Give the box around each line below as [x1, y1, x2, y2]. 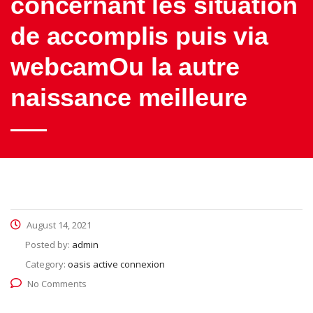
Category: [25, 258, 68, 270]
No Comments [27, 277, 87, 290]
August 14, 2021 [24, 219, 92, 231]
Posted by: [25, 238, 72, 251]
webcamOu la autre [10, 52, 240, 81]
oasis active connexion [68, 258, 165, 270]
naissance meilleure [10, 83, 248, 112]
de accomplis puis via [10, 22, 268, 50]
